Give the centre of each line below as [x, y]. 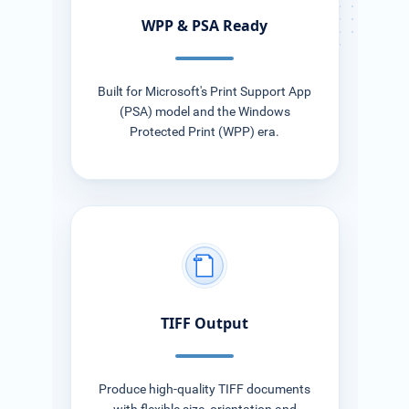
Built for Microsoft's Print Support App [204, 91]
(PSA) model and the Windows [204, 111]
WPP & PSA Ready [204, 25]
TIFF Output [204, 323]
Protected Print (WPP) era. [204, 131]
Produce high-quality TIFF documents [204, 389]
